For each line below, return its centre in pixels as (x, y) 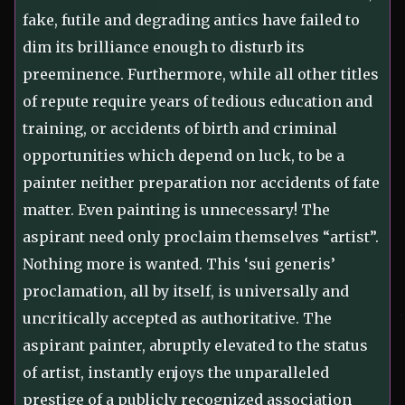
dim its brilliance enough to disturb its (164, 47)
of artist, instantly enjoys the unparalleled (176, 373)
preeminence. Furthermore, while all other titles (201, 75)
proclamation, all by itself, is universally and (186, 292)
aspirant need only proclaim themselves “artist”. (201, 237)
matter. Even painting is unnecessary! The (176, 210)
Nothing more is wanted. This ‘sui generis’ (179, 264)
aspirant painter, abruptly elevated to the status (195, 346)
